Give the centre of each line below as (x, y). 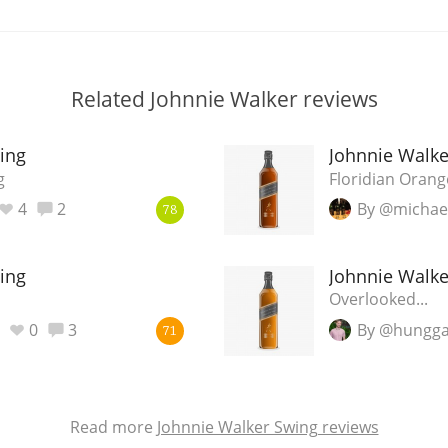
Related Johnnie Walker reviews (224, 98)
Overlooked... (378, 299)
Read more (113, 427)
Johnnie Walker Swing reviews (267, 427)
